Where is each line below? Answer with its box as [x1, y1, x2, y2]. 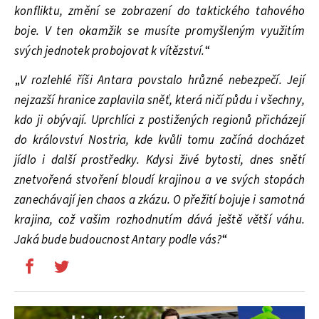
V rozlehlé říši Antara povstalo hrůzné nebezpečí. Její [20, 71, 305, 89]
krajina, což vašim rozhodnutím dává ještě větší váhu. [14, 211, 305, 229]
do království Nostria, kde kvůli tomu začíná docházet [14, 131, 305, 149]
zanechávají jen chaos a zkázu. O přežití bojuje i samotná [14, 191, 305, 209]
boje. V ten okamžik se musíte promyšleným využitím [14, 22, 305, 40]
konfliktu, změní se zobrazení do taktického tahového [14, 2, 305, 20]
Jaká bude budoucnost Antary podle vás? [14, 231, 222, 249]
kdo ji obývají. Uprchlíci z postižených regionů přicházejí [14, 111, 305, 129]
